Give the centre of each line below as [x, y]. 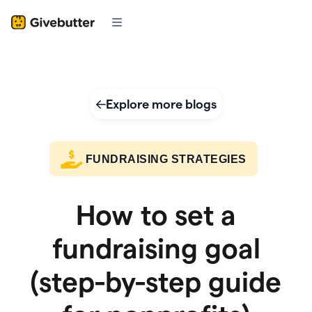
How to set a [156, 215]
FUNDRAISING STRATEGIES [166, 159]
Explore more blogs [161, 104]
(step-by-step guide [156, 282]
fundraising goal [156, 248]
